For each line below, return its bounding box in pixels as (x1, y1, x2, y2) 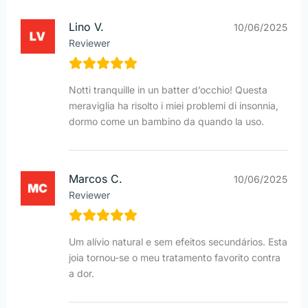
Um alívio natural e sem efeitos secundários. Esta (69, 235, 287, 247)
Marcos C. (69, 171, 122, 186)
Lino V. (69, 19, 104, 34)
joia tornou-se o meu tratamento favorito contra (69, 251, 280, 263)
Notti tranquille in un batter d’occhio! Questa (69, 83, 267, 96)
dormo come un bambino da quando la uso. (69, 115, 264, 127)
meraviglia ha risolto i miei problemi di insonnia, (69, 99, 278, 111)
